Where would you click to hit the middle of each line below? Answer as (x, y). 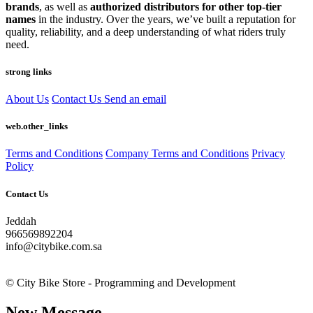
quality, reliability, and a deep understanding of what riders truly (146, 31)
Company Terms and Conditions (177, 154)
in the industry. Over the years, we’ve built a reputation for (166, 19)
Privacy (268, 154)
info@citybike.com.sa (54, 246)
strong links (29, 71)
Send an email (135, 99)
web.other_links (37, 126)
